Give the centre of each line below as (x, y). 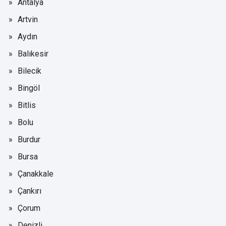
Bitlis (27, 105)
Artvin (28, 19)
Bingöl (29, 88)
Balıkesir (33, 53)
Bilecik (30, 71)
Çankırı (30, 191)
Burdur (29, 139)
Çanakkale (36, 174)
